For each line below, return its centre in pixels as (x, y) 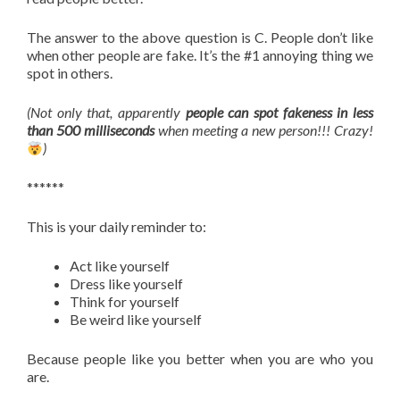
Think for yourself (125, 301)
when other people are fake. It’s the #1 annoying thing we (200, 55)
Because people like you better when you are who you (200, 358)
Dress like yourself (126, 283)
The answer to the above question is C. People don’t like (200, 37)
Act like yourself (120, 266)
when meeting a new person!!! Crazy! (264, 130)
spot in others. (70, 73)
